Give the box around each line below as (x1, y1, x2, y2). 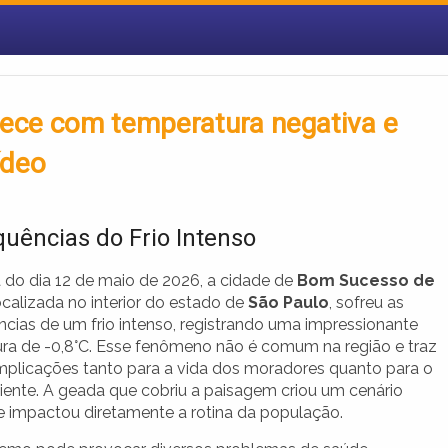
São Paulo (248, 293, 329, 313)
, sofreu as (329, 293, 404, 313)
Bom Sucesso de (297, 271, 435, 291)
